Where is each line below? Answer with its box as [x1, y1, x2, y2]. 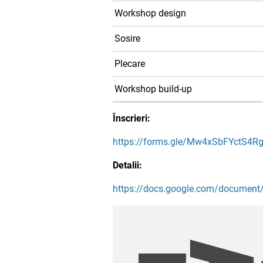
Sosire [114, 33, 140, 44]
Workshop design [114, 8, 186, 19]
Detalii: [113, 160, 142, 171]
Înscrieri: [113, 113, 150, 124]
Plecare [114, 58, 145, 69]
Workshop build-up [114, 83, 192, 95]
